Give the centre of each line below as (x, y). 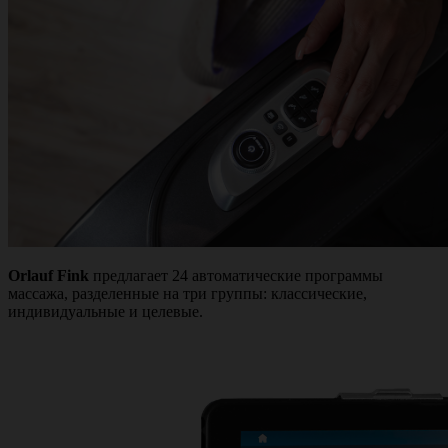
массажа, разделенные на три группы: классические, (187, 293)
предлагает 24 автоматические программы (236, 275)
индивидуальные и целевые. (105, 311)
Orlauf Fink (48, 275)
